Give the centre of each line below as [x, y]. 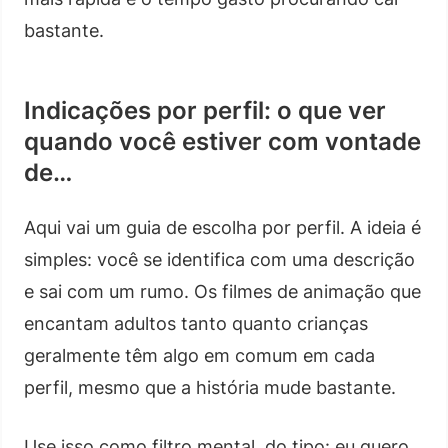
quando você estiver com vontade [222, 141]
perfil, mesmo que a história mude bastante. [210, 387]
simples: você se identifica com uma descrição [219, 259]
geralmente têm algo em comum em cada [199, 355]
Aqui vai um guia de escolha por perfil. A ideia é [222, 227]
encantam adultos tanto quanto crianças [196, 323]
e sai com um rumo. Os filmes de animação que [222, 291]
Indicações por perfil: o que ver [205, 110]
